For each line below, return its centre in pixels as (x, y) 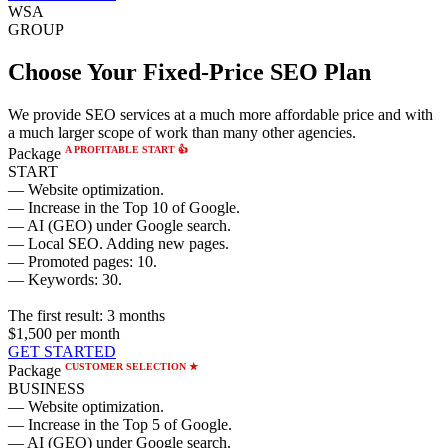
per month (86, 333)
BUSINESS (46, 389)
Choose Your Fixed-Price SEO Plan (189, 71)
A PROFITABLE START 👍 (126, 149)
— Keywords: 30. (65, 279)
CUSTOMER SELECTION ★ (131, 366)
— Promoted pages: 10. (82, 261)
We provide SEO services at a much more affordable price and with (220, 114)
